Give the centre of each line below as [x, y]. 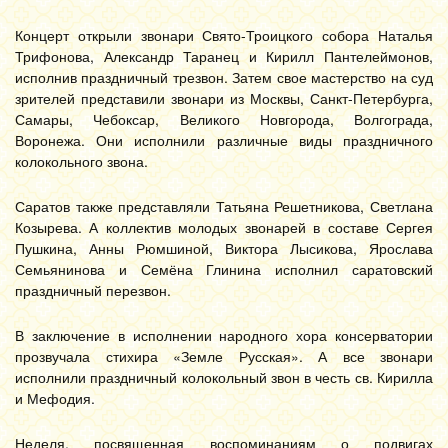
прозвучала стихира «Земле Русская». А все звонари [224, 356]
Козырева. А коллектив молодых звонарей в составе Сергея [224, 227]
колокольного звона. [81, 161]
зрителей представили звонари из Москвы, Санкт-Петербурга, [224, 98]
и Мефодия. [55, 398]
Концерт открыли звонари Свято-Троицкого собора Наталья [224, 35]
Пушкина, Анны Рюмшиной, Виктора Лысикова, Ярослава [224, 248]
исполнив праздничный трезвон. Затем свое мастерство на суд [224, 77]
